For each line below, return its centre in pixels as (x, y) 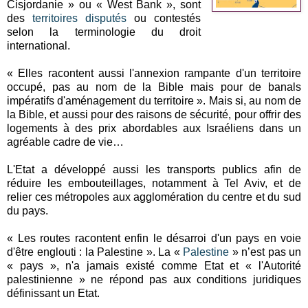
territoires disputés (80, 18)
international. (38, 45)
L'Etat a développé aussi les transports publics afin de (154, 169)
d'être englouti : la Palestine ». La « (95, 252)
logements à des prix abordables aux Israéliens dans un (154, 128)
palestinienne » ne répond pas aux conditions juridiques (154, 279)
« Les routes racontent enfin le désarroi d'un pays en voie (154, 238)
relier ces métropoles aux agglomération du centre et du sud (154, 197)
